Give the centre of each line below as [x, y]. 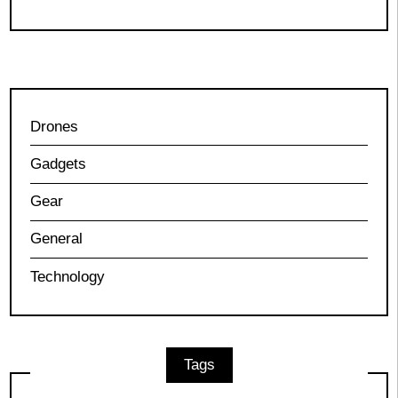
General [56, 239]
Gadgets [58, 163]
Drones [54, 126]
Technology [67, 276]
